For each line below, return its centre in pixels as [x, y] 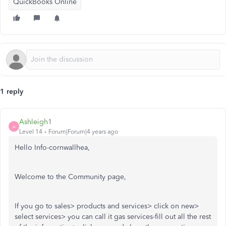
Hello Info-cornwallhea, [53, 148]
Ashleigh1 [36, 122]
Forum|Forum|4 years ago [83, 132]
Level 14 [31, 132]
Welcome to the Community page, [71, 177]
